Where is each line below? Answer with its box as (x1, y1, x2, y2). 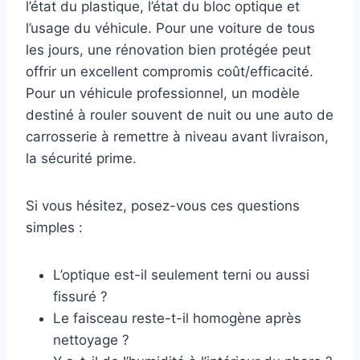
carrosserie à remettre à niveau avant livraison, (26, 129, 329, 145)
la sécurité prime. (26, 150, 137, 167)
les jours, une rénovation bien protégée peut (26, 42, 311, 59)
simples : (26, 219, 83, 236)
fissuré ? (53, 288, 108, 305)
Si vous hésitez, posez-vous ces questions (26, 198, 300, 215)
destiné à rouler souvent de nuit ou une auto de (26, 107, 333, 124)
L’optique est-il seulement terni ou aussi (53, 267, 309, 284)
